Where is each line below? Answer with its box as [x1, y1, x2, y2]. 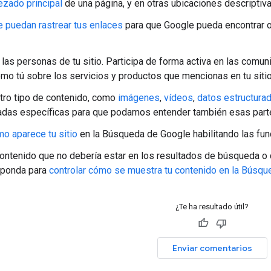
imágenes [118, 91, 160, 103]
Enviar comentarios [172, 242, 252, 253]
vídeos [164, 91, 193, 103]
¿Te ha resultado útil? [175, 201, 249, 211]
